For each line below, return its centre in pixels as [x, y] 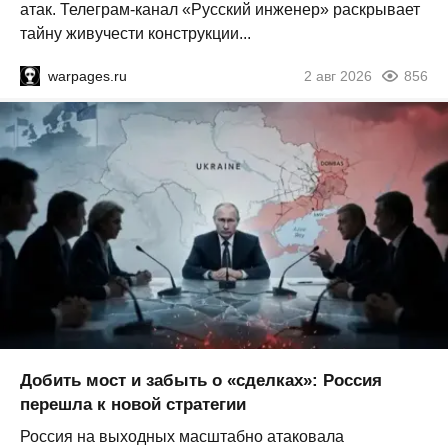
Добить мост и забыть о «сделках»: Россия [201, 380]
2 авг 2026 [338, 76]
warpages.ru [87, 76]
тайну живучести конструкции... [135, 34]
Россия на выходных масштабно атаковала [182, 436]
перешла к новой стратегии [133, 404]
